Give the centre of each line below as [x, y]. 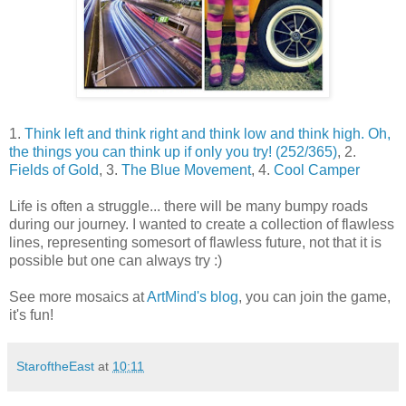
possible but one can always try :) [116, 261]
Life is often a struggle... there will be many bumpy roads [188, 207]
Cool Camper [317, 170]
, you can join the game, [314, 297]
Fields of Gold [54, 170]
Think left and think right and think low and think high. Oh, [208, 134]
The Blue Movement [186, 170]
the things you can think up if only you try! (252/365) [173, 152]
